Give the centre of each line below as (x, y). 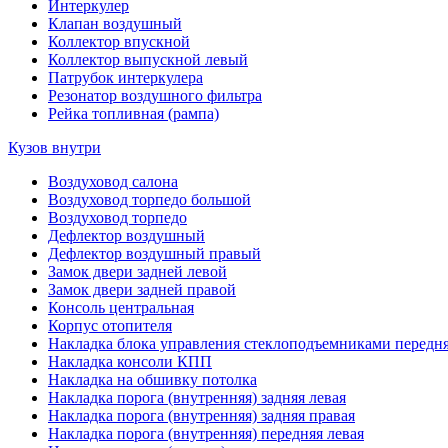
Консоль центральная (121, 307)
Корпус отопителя (110, 325)
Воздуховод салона (113, 181)
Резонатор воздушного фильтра (155, 95)
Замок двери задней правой (142, 289)
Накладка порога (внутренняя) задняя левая (197, 397)
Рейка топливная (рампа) (133, 113)
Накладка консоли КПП (130, 361)
